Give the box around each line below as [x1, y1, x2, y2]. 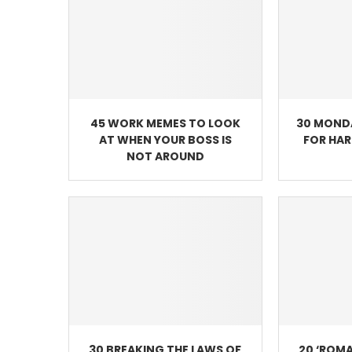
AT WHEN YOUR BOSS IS [98, 132, 232, 148]
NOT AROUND [126, 148, 204, 165]
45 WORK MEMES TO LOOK [90, 115, 240, 132]
